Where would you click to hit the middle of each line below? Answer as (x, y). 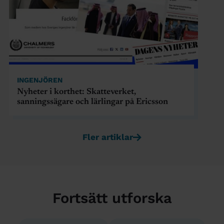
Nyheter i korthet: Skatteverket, (76, 92)
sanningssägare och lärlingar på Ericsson (92, 102)
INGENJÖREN (39, 80)
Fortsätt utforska (112, 198)
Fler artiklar (108, 137)
